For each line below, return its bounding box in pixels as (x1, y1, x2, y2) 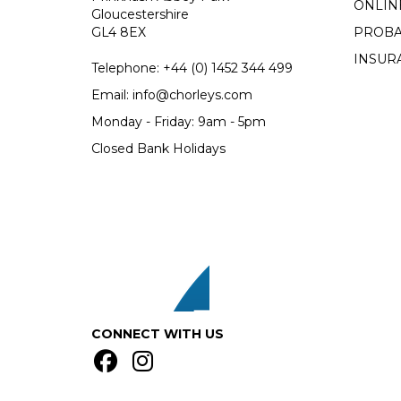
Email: (91, 87, 132, 103)
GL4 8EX (91, 24, 146, 40)
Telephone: (91, 60, 163, 76)
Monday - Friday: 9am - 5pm (91, 114, 266, 130)
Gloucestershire (91, 6, 189, 22)
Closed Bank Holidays (91, 141, 226, 157)
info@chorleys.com (132, 87, 252, 103)
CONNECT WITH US (91, 326, 224, 342)
